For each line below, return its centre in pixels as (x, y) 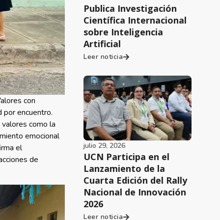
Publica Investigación (130, 8)
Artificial (102, 44)
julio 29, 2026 (105, 146)
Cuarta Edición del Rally (136, 180)
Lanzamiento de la (124, 168)
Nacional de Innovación (135, 192)
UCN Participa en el (127, 157)
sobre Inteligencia (124, 32)
